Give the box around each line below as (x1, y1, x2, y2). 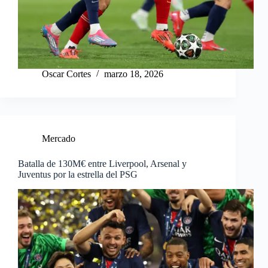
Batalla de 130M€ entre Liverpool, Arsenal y (18, 159, 187, 169)
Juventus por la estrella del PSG (18, 169, 138, 180)
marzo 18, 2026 (104, 69, 163, 80)
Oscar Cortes (42, 69, 91, 80)
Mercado (42, 133, 75, 144)
